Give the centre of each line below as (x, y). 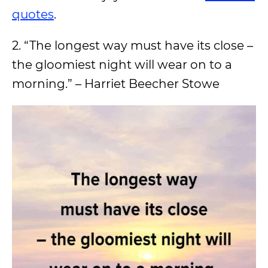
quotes (33, 14)
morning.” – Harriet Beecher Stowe (116, 84)
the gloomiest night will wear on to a (122, 65)
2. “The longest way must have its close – (133, 45)
